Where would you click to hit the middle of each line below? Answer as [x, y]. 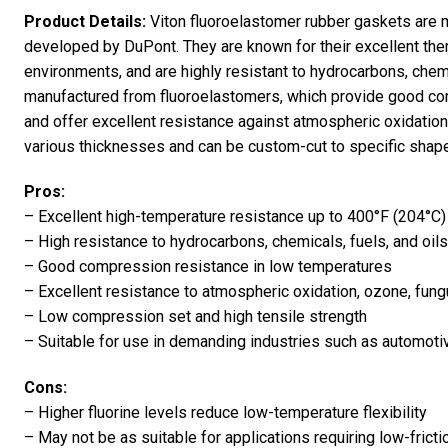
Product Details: [85, 21]
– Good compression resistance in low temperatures [208, 267]
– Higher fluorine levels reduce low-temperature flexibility [225, 413]
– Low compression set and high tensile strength [195, 317]
